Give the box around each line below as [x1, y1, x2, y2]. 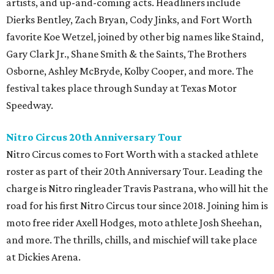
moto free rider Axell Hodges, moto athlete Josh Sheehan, [6, 217, 262, 229]
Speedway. [6, 99, 53, 112]
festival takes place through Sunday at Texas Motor [6, 82, 237, 95]
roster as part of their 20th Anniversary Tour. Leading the [6, 165, 262, 178]
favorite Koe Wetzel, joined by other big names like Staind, [6, 31, 264, 43]
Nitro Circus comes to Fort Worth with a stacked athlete [6, 148, 258, 161]
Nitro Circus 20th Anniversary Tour [6, 131, 182, 144]
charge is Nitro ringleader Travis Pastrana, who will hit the [6, 182, 268, 195]
